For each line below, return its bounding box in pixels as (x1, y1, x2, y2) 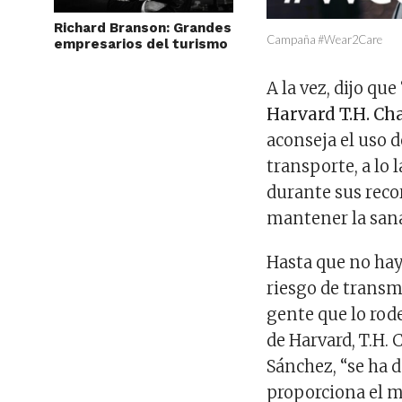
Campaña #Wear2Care (267, 31, 383, 47)
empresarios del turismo (54, 36, 228, 53)
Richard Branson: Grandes (54, 20, 232, 37)
